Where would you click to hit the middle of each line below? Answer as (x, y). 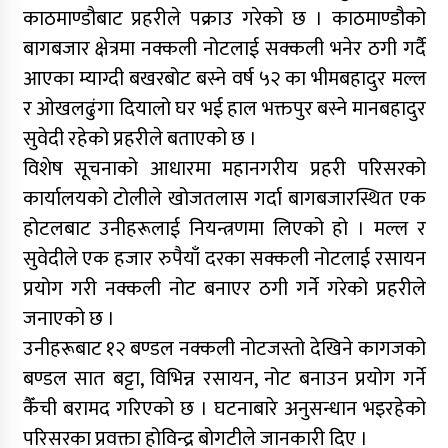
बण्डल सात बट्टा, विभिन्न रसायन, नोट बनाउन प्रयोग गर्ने (224, 378)
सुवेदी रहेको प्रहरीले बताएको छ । (139, 138)
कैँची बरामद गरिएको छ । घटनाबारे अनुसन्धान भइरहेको (224, 408)
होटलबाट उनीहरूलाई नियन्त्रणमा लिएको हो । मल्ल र (224, 228)
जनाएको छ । (68, 318)
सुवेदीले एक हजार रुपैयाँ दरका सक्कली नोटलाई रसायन (224, 258)
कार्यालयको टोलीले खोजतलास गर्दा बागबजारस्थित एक (224, 198)
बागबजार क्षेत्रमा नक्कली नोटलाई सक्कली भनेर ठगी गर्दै (224, 48)
